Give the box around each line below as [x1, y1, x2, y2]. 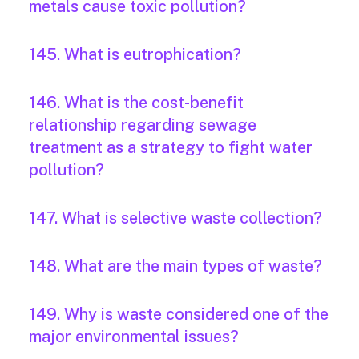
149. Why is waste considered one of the [29, 305, 329, 325]
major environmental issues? [29, 327, 239, 347]
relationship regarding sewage [29, 115, 256, 135]
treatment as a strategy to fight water [29, 138, 313, 158]
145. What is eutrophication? [29, 45, 241, 65]
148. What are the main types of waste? [29, 256, 322, 276]
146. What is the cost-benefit [29, 93, 244, 113]
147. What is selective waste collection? [29, 208, 322, 228]
